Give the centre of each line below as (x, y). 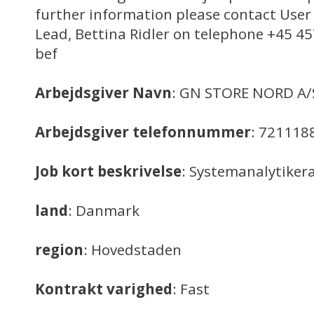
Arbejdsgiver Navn (103, 93)
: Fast (191, 289)
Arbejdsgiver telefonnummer (143, 132)
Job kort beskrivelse (108, 171)
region (59, 250)
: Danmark (104, 210)
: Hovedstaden (132, 250)
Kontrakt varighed (104, 289)
